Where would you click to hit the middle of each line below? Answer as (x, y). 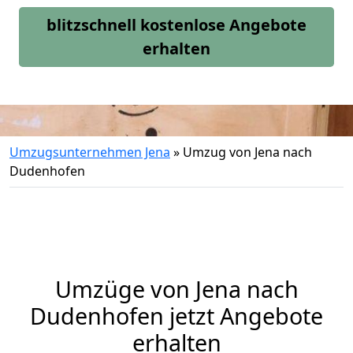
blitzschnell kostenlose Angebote (176, 25)
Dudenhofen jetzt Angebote (176, 316)
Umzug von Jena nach (247, 152)
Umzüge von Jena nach (176, 289)
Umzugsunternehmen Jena (90, 152)
